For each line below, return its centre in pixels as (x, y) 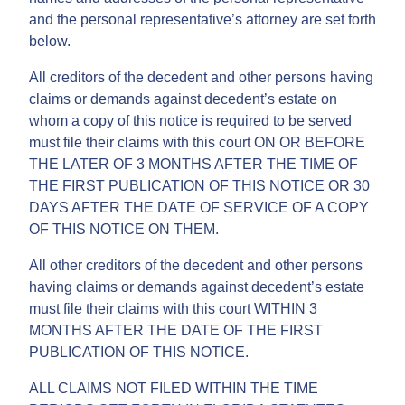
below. (50, 41)
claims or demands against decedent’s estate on (183, 99)
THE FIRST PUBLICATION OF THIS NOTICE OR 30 (199, 185)
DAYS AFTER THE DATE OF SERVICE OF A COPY (199, 207)
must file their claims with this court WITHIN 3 (173, 308)
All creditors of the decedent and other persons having (201, 77)
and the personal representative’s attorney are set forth (202, 19)
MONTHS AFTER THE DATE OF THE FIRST (176, 330)
